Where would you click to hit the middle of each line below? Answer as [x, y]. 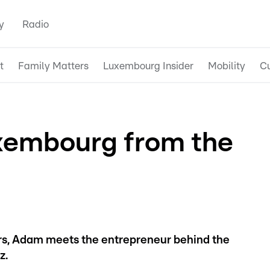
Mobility [227, 66]
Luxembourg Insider [148, 66]
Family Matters [53, 66]
